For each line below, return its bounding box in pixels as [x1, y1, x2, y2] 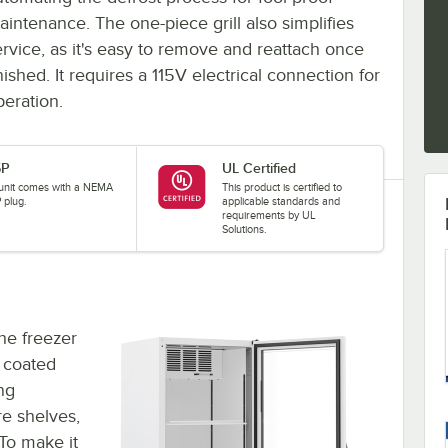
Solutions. [221, 222, 267, 235]
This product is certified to [221, 180, 342, 193]
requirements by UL [221, 208, 316, 221]
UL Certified [221, 159, 296, 176]
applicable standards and [221, 194, 340, 207]
